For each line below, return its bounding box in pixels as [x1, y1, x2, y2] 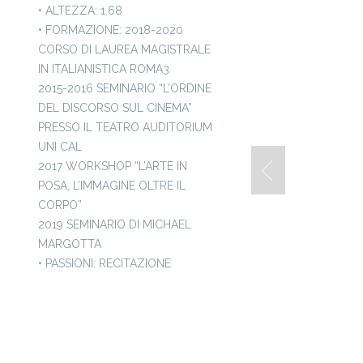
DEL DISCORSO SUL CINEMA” [38, 101, 193, 115]
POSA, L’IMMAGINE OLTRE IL [38, 179, 186, 193]
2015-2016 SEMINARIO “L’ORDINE [38, 82, 212, 96]
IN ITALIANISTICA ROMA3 [38, 62, 170, 76]
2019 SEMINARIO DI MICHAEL [38, 218, 192, 232]
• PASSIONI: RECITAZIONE [38, 257, 172, 271]
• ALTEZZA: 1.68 [38, 4, 123, 18]
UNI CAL [38, 140, 83, 154]
